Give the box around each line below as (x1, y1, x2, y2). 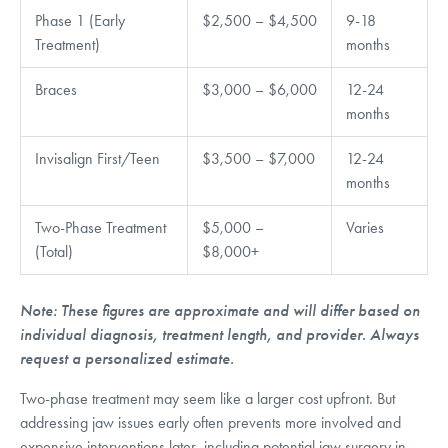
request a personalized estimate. (20, 348, 234, 369)
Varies (346, 217, 384, 237)
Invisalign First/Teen (35, 148, 160, 168)
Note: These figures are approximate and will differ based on (20, 300, 420, 321)
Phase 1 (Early (35, 10, 125, 30)
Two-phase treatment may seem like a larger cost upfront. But (20, 388, 395, 408)
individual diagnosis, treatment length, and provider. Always (20, 324, 419, 345)
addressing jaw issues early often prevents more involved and (20, 412, 401, 432)
